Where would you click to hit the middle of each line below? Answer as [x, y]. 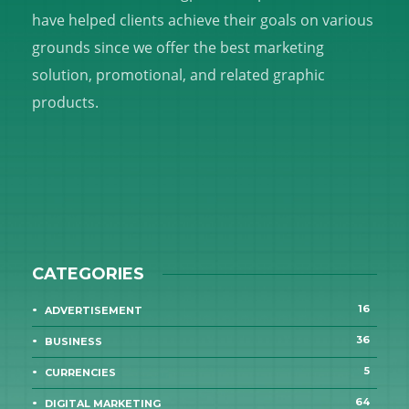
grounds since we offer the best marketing [178, 47]
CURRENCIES [80, 372]
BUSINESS [73, 341]
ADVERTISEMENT [94, 310]
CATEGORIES [88, 274]
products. [65, 102]
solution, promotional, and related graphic [178, 75]
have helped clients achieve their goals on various [203, 20]
